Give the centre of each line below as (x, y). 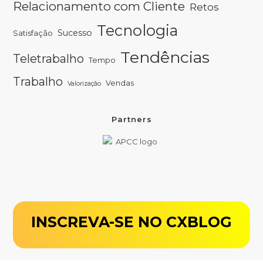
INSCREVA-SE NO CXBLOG (131, 222)
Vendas (120, 83)
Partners (131, 119)
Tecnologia (138, 30)
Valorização (85, 83)
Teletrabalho (49, 58)
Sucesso (75, 33)
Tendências (165, 57)
